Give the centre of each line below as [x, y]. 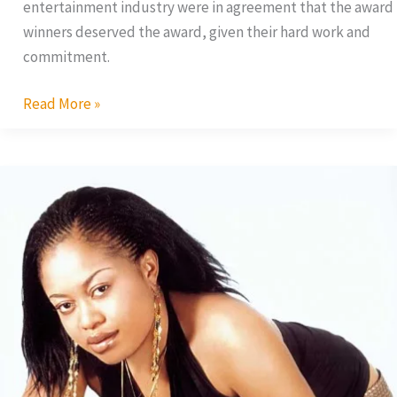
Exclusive [51, 178]
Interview [52, 202]
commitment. [66, 56]
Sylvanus [51, 277]
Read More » [61, 104]
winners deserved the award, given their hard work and [196, 31]
